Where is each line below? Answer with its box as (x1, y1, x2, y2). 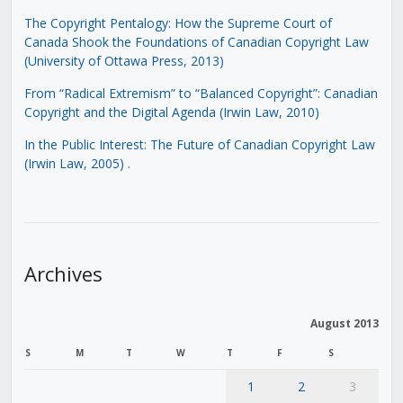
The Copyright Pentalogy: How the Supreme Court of (23, 13, 332, 31)
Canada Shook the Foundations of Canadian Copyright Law (23, 32, 369, 50)
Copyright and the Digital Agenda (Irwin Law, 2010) (23, 103, 319, 121)
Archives (23, 259, 103, 287)
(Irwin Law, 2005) (23, 154, 124, 172)
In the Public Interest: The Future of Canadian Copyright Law (23, 135, 375, 153)
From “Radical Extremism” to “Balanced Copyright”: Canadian (23, 84, 378, 102)
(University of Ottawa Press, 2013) (23, 51, 224, 69)
